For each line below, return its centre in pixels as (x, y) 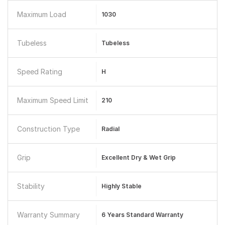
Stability (31, 186)
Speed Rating (40, 72)
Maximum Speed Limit (53, 100)
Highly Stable (121, 186)
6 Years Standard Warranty (142, 215)
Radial (110, 129)
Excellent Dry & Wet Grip (138, 157)
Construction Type (48, 129)
